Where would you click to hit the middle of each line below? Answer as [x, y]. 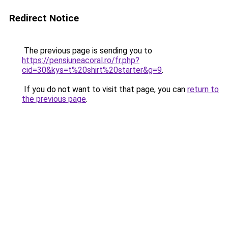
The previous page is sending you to [87, 51]
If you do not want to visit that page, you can [105, 89]
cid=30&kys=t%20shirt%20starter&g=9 [92, 70]
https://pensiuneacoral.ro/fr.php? [81, 60]
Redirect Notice [44, 18]
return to [203, 89]
